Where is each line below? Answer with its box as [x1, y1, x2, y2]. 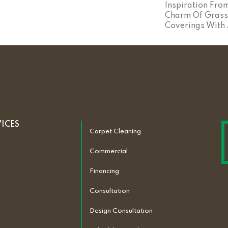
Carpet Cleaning [89, 128, 141, 135]
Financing [89, 168, 119, 175]
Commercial [89, 148, 128, 155]
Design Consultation [89, 208, 153, 214]
